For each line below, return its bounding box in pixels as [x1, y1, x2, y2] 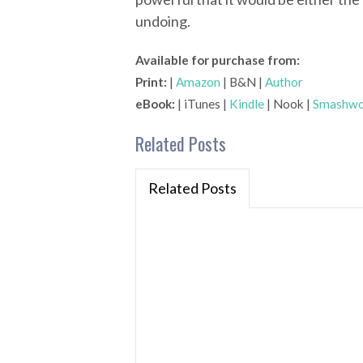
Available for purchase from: [135, 53, 300, 67]
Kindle [229, 96, 264, 111]
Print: [135, 75, 167, 89]
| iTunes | [175, 96, 229, 111]
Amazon [176, 75, 220, 89]
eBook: [135, 96, 175, 111]
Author [265, 75, 303, 89]
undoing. [135, 12, 190, 30]
